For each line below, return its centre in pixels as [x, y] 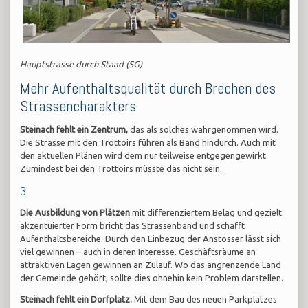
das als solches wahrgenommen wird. [203, 130]
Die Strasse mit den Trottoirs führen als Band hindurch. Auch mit [148, 143]
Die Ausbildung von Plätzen [75, 213]
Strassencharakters [78, 106]
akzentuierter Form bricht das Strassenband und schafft [133, 226]
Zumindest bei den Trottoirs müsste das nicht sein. [121, 169]
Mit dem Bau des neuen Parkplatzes [205, 299]
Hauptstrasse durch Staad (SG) [81, 64]
